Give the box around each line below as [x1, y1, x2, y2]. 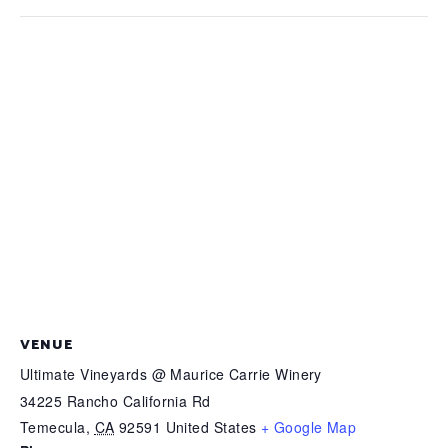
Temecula [20, 417, 86, 437]
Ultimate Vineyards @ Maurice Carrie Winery [20, 364, 322, 384]
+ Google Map [260, 417, 357, 437]
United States [165, 417, 257, 437]
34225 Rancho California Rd [20, 391, 211, 411]
